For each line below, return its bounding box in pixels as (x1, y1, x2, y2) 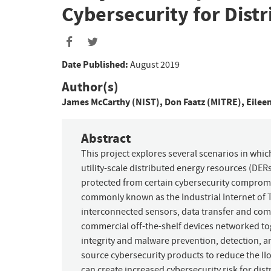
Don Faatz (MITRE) (165, 95, 241, 108)
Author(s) (62, 77, 119, 96)
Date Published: (62, 57, 128, 71)
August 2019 (130, 58, 180, 71)
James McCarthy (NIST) (62, 95, 160, 108)
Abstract (81, 129, 131, 148)
